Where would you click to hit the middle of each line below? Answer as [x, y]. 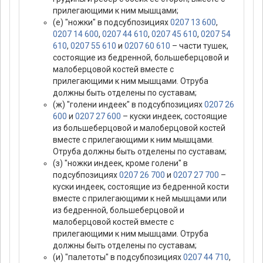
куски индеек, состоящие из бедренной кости [141, 187]
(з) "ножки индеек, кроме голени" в [120, 163]
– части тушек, [199, 46]
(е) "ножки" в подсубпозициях [112, 23]
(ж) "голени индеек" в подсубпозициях [129, 105]
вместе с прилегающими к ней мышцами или [140, 199]
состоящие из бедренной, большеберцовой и [141, 58]
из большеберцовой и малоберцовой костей [139, 128]
